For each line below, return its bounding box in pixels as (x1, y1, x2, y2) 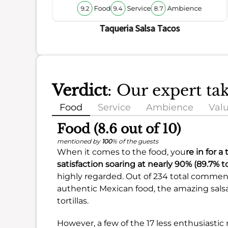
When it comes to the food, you (57, 147, 186, 157)
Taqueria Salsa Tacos (99, 22, 180, 35)
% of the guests (112, 137, 158, 146)
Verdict (52, 81, 107, 100)
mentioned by (57, 137, 102, 146)
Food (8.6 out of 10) (57, 121, 181, 137)
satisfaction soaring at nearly (57, 159, 175, 169)
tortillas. (57, 196, 89, 206)
